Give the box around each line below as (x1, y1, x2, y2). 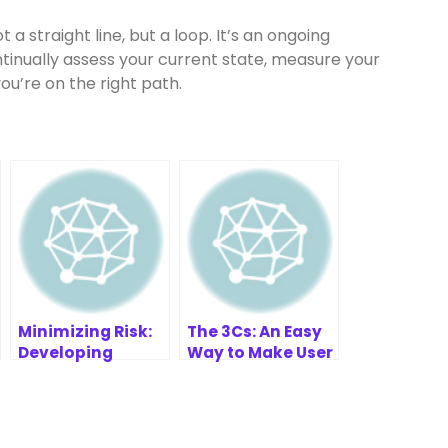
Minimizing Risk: (18, 321, 152, 342)
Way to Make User (187, 342, 333, 363)
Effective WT (18, 363, 121, 384)
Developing (18, 342, 113, 363)
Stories (187, 363, 246, 384)
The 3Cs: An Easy (187, 321, 322, 342)
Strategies (18, 384, 105, 405)
